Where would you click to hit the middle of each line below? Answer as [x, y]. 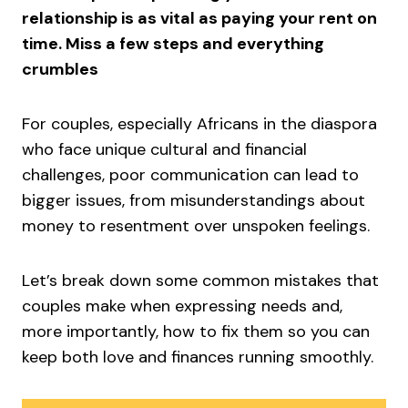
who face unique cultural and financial [164, 149]
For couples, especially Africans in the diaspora [199, 124]
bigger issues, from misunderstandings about [194, 200]
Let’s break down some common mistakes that [200, 280]
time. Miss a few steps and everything [173, 44]
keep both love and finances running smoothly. [198, 357]
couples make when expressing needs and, [182, 306]
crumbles [60, 69]
